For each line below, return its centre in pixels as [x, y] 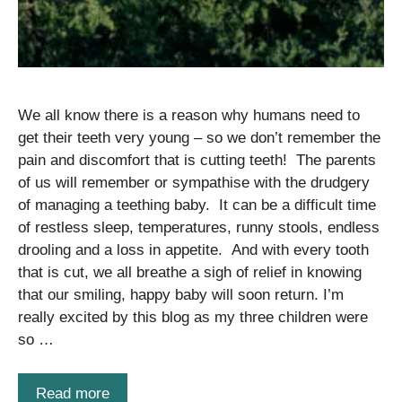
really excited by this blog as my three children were [193, 317]
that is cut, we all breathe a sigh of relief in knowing [190, 272]
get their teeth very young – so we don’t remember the [199, 137]
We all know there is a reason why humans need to [189, 115]
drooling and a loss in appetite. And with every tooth [193, 249]
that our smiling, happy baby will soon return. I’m [181, 294]
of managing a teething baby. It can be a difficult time [197, 205]
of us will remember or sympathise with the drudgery [194, 182]
